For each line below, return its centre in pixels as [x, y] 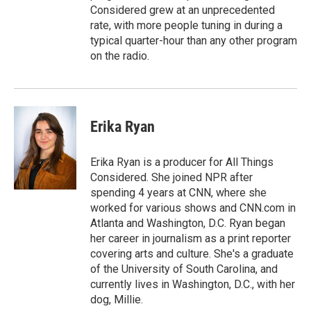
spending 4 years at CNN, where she [178, 193]
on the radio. [120, 56]
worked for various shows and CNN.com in [193, 208]
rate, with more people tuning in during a [186, 25]
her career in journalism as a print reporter [191, 238]
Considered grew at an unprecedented [183, 10]
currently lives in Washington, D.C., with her [193, 284]
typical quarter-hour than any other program [194, 41]
